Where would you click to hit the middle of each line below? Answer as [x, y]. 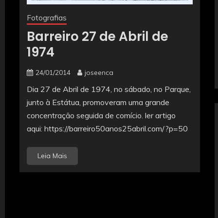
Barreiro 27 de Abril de [97, 37]
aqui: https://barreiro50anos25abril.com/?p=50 [107, 129]
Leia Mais [52, 156]
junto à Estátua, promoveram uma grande [98, 102]
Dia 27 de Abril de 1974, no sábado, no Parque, [109, 89]
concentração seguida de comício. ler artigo [101, 116]
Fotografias [46, 18]
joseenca [99, 73]
